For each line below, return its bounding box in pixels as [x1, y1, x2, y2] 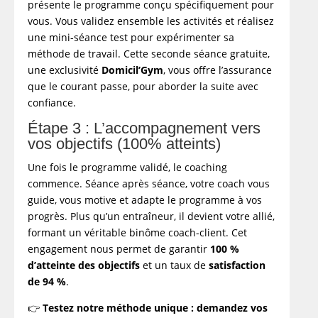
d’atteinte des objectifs [28, 258, 141, 272]
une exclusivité [28, 62, 102, 77]
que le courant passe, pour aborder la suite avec [28, 79, 259, 93]
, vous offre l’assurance [163, 62, 273, 77]
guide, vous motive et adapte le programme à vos [28, 192, 263, 207]
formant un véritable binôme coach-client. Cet [28, 225, 248, 239]
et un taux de [140, 258, 209, 272]
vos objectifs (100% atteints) [28, 134, 221, 153]
